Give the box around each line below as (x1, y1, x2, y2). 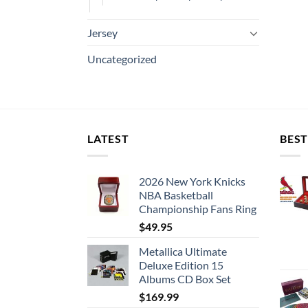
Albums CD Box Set (139, 272, 231, 285)
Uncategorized (87, 52, 157, 65)
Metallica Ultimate (139, 244, 227, 258)
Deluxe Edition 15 (139, 258, 223, 272)
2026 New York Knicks (139, 174, 245, 188)
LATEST (87, 132, 129, 145)
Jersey (87, 26, 118, 39)
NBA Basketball (139, 188, 213, 201)
